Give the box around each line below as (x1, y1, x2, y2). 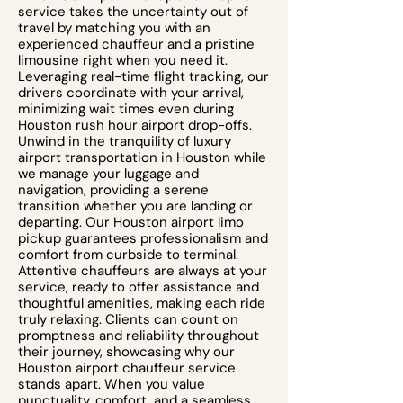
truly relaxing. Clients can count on (18, 310, 238, 328)
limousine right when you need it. (18, 51, 228, 69)
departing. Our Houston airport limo (18, 213, 244, 231)
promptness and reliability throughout (18, 327, 259, 345)
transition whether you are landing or (18, 197, 253, 215)
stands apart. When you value (18, 375, 205, 393)
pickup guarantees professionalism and (18, 229, 268, 247)
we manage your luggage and (18, 165, 199, 183)
